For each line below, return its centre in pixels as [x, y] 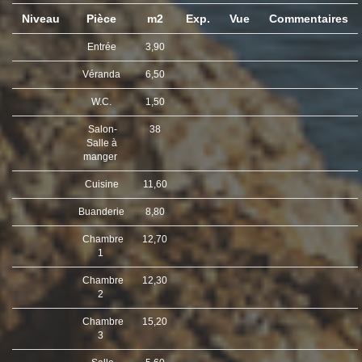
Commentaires [309, 19]
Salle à [101, 143]
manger [101, 157]
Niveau [41, 19]
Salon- [101, 130]
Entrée [101, 47]
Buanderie [101, 212]
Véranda [101, 75]
